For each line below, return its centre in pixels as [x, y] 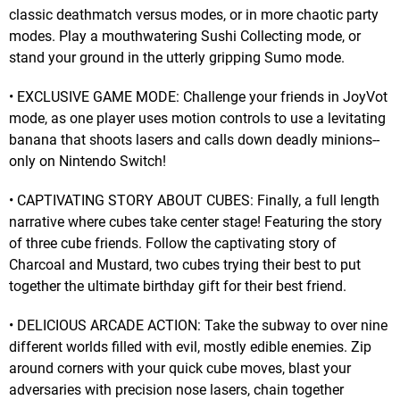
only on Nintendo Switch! [87, 161]
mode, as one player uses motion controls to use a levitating [197, 118]
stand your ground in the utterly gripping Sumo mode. [177, 57]
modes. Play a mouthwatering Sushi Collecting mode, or [185, 36]
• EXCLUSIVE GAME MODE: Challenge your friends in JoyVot [198, 96]
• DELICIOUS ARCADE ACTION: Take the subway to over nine [198, 325]
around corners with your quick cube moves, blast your [180, 368]
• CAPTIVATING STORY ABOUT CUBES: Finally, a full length [194, 200]
